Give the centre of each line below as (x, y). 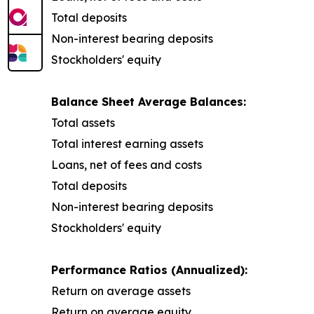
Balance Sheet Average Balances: (149, 102)
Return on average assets (121, 291)
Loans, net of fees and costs (127, 165)
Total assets (83, 123)
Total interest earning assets (127, 144)
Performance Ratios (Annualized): (149, 270)
